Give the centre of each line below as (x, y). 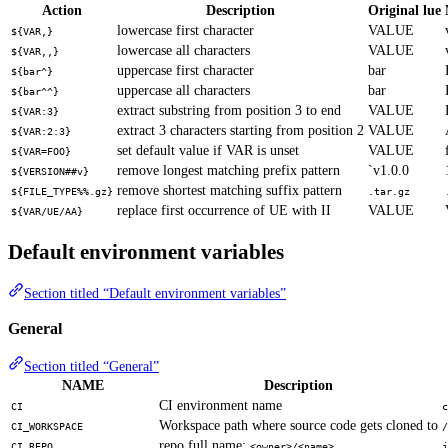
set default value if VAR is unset (208, 151)
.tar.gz (389, 192)
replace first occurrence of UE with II (224, 211)
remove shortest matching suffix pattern (229, 191)
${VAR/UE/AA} (47, 212)
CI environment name (220, 405)
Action (62, 11)
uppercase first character (185, 71)
